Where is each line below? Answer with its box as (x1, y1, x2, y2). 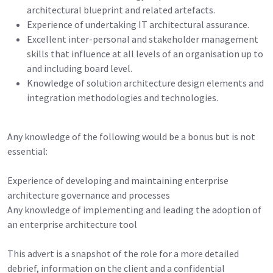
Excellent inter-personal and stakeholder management (27, 32, 258, 45)
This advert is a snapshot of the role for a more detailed (7, 247, 239, 260)
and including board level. (27, 62, 132, 74)
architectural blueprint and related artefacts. (27, 3, 215, 16)
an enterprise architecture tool (7, 218, 137, 230)
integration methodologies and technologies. (27, 91, 218, 104)
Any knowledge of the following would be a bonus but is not (7, 130, 255, 143)
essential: (7, 144, 48, 157)
